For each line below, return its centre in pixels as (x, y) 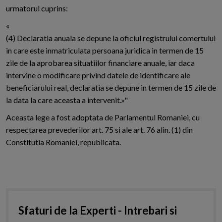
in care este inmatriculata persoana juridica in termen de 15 (105, 51)
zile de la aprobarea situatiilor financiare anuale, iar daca (100, 63)
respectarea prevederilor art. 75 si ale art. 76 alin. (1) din (99, 130)
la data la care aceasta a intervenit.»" (67, 100)
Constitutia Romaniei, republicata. (63, 142)
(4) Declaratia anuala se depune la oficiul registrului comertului (111, 38)
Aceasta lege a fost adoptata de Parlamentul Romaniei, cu (103, 117)
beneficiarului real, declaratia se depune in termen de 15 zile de (111, 88)
